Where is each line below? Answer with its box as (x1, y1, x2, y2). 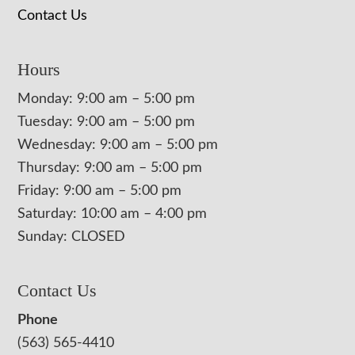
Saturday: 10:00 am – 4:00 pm (17, 207, 208, 222)
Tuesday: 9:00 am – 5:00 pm (17, 115, 196, 130)
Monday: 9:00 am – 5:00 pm (17, 92, 196, 107)
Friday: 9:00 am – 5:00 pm (17, 184, 182, 199)
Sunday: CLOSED (17, 230, 126, 245)
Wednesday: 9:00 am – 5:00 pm (17, 138, 219, 153)
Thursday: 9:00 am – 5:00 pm (17, 161, 203, 176)
